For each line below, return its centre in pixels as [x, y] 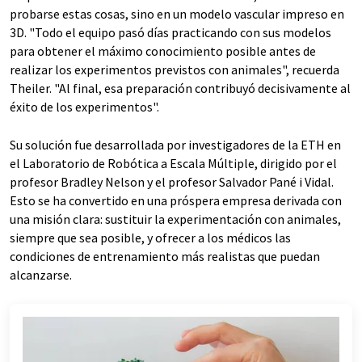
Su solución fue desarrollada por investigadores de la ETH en [175, 145]
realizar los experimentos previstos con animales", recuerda [175, 69]
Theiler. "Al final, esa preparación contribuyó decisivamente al [180, 88]
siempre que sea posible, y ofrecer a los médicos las [150, 238]
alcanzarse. [41, 275]
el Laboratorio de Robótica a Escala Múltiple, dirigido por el [173, 163]
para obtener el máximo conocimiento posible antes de [163, 51]
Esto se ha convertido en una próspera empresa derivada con [176, 200]
